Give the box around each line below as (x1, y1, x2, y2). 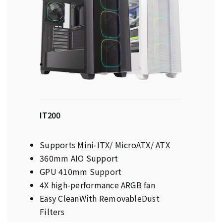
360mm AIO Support (40, 152, 118, 164)
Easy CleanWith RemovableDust (40, 192, 160, 204)
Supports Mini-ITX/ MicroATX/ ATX (40, 138, 170, 151)
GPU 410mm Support (40, 165, 122, 177)
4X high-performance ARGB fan (40, 178, 155, 191)
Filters (40, 205, 64, 218)
